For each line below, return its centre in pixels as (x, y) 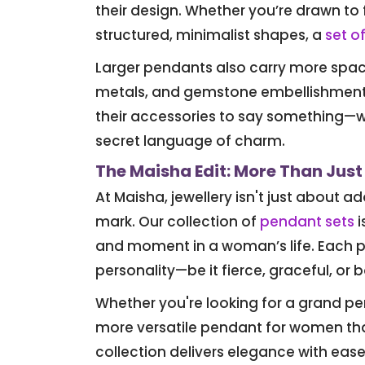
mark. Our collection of (178, 222)
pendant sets (307, 222)
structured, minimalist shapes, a (210, 35)
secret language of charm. (190, 141)
